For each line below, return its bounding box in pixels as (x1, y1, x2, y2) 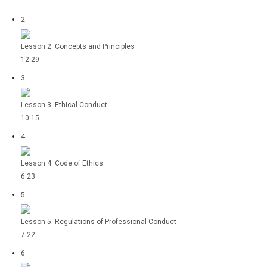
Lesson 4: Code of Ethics (21, 159, 103, 167)
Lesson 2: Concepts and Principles (21, 42, 135, 51)
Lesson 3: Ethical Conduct (21, 101, 107, 109)
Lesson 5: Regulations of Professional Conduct (21, 218, 176, 226)
